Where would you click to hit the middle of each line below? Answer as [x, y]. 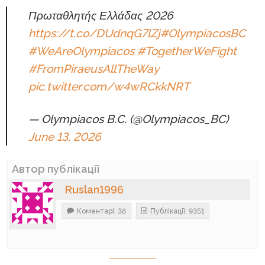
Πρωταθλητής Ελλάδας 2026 [101, 16]
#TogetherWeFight [187, 51]
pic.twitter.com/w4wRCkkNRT [109, 87]
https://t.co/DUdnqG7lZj [94, 33]
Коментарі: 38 [101, 211]
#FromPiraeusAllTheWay [93, 69]
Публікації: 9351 [177, 211]
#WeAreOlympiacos [81, 51]
